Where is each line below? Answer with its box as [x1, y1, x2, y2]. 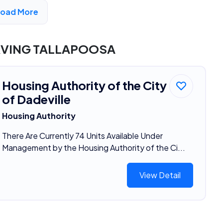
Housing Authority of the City [1, 78, 167, 93]
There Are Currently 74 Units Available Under [1, 130, 163, 141]
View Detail [139, 170, 181, 181]
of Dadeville [1, 92, 71, 107]
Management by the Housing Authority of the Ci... [1, 142, 185, 153]
